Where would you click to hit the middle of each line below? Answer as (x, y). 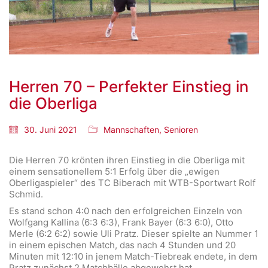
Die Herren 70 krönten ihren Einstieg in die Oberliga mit (127, 160)
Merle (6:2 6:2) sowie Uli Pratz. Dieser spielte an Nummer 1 (134, 234)
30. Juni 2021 (51, 129)
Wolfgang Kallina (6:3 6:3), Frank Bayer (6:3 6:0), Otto (121, 223)
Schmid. (26, 194)
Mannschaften (131, 129)
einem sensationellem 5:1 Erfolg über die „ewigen (114, 171)
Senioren (181, 129)
